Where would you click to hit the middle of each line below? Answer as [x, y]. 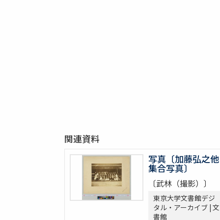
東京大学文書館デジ [184, 198]
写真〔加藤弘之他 [183, 159]
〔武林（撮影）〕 [179, 183]
